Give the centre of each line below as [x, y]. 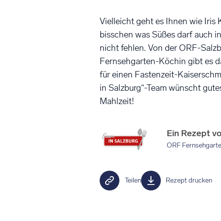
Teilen [133, 181]
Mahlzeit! [117, 101]
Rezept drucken [189, 181]
